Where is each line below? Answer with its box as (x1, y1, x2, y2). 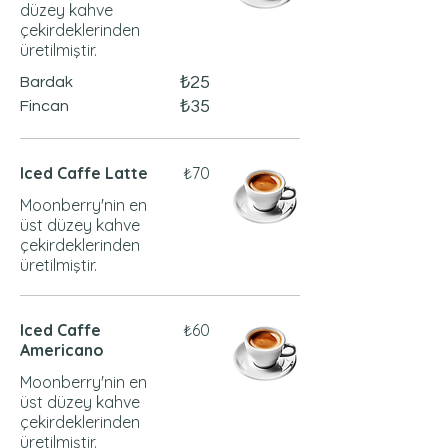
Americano (20, 340, 104, 360)
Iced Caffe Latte (20, 163, 148, 183)
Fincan (20, 98, 69, 114)
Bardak (20, 74, 73, 90)
